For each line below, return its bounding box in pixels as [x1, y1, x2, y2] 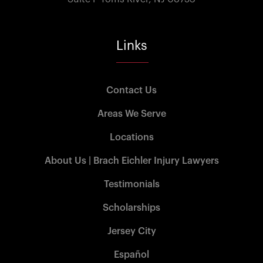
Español [114, 249, 149, 259]
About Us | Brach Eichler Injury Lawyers [44, 156, 219, 166]
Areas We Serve [97, 109, 166, 119]
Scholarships [103, 203, 160, 213]
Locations [109, 132, 154, 142]
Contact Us [106, 85, 157, 95]
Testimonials [103, 179, 160, 189]
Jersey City [107, 226, 156, 236]
